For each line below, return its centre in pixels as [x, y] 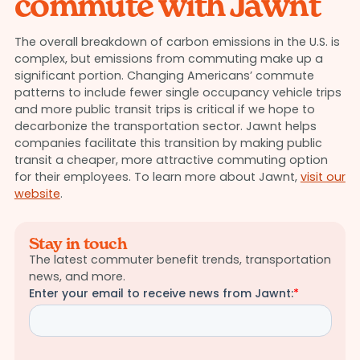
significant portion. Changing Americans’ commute [164, 76]
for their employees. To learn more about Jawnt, [157, 177]
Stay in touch [78, 243]
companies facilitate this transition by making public [168, 143]
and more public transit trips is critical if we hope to [164, 110]
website [37, 194]
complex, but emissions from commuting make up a [168, 59]
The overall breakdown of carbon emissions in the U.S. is [177, 42]
